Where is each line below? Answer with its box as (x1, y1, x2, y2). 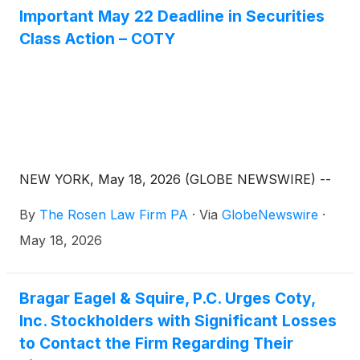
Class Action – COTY (19, 28, 175, 48)
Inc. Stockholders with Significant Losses (19, 310, 337, 330)
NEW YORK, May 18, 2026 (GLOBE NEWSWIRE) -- (19, 170, 331, 187)
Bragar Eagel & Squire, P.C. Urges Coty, (19, 288, 315, 308)
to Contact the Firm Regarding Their (19, 333, 293, 353)
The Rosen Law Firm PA (39, 206, 188, 223)
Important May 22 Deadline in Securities (19, 6, 325, 26)
